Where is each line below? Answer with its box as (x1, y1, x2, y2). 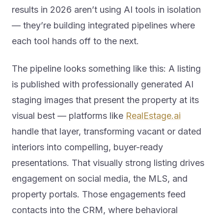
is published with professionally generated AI (12, 79, 193, 90)
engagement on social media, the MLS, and (12, 173, 188, 184)
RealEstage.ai (126, 110, 181, 121)
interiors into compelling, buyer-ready (12, 142, 163, 153)
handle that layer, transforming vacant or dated (12, 126, 201, 137)
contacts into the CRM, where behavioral (12, 205, 178, 216)
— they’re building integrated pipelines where (12, 20, 195, 31)
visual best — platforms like (12, 110, 126, 121)
